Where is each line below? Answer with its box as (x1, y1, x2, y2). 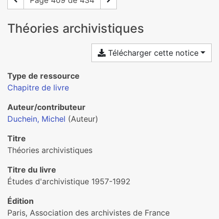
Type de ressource (7, 71, 80, 81)
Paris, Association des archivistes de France (7, 208, 170, 218)
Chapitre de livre (7, 83, 69, 92)
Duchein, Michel (7, 114, 66, 124)
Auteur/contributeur (7, 102, 86, 112)
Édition (7, 196, 34, 206)
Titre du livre (7, 165, 56, 175)
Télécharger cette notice (106, 48, 199, 58)
